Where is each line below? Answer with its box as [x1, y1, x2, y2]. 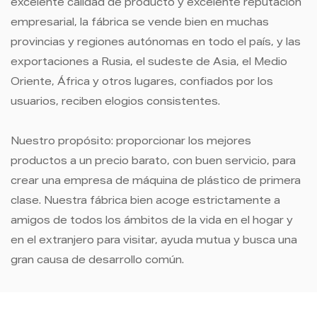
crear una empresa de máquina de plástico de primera [11, 177, 301, 188]
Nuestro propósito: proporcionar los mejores [11, 137, 251, 148]
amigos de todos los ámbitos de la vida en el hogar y [11, 217, 293, 227]
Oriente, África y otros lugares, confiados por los [11, 78, 273, 88]
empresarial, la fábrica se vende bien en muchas [11, 18, 269, 29]
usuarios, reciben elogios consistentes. [11, 98, 220, 108]
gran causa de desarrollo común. [11, 256, 184, 267]
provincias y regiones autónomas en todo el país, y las [11, 38, 301, 49]
